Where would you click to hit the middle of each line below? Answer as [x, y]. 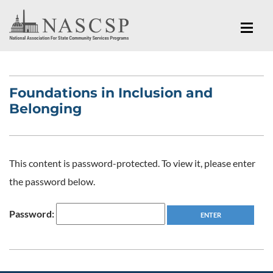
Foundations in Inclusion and [111, 93]
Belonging [45, 108]
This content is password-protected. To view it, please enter [132, 163]
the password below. [52, 181]
